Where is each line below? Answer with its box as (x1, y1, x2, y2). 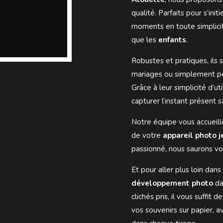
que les (131, 34, 158, 45)
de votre (131, 130, 163, 140)
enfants (158, 34, 186, 45)
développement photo (131, 178, 213, 188)
